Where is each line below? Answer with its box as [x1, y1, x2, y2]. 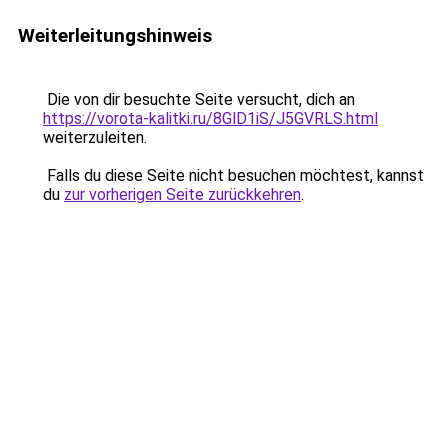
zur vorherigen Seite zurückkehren [64, 185, 301, 204]
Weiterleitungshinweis [18, 24, 212, 47]
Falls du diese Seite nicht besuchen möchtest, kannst [43, 166, 424, 185]
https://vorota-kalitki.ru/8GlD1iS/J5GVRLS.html [43, 109, 378, 128]
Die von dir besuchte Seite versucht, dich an [43, 90, 355, 109]
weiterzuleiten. [43, 128, 147, 147]
